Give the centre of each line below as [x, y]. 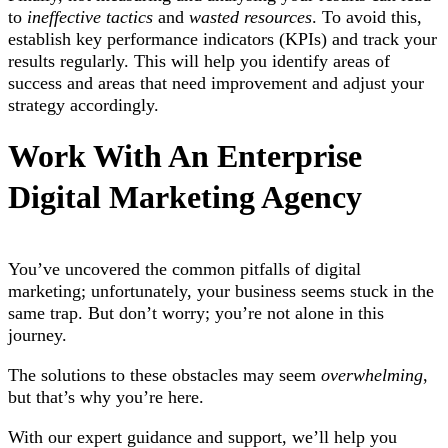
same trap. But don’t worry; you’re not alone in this [196, 312]
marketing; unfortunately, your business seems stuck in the [221, 290]
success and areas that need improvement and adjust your [216, 82]
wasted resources [250, 16]
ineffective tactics [90, 16]
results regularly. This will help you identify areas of [199, 60]
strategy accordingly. [83, 104]
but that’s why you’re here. [108, 396]
